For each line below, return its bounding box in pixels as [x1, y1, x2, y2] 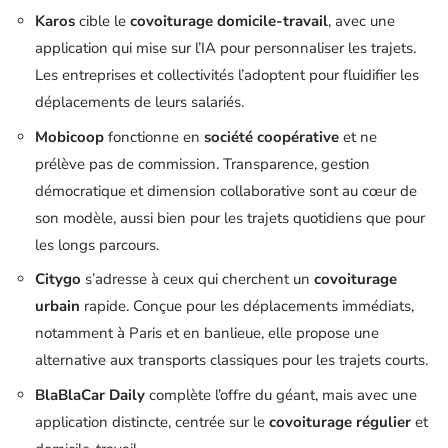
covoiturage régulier [269, 411, 411, 432]
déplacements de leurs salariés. [35, 92, 244, 112]
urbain [35, 296, 80, 316]
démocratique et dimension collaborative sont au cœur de [35, 180, 417, 201]
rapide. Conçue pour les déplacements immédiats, [80, 296, 414, 316]
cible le [75, 11, 130, 31]
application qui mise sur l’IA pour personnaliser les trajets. [35, 38, 416, 58]
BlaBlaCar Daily [35, 384, 145, 405]
